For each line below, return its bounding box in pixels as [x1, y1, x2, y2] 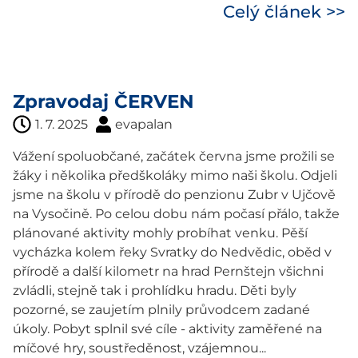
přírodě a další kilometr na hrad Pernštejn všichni [13, 263, 324, 279]
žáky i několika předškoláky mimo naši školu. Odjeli [13, 167, 337, 183]
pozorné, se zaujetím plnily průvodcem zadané [13, 301, 310, 317]
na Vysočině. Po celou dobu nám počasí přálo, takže [13, 205, 340, 221]
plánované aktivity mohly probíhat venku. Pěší [13, 225, 308, 241]
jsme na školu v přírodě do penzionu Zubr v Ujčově [13, 186, 336, 202]
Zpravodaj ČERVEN [13, 89, 194, 113]
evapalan [115, 116, 173, 132]
